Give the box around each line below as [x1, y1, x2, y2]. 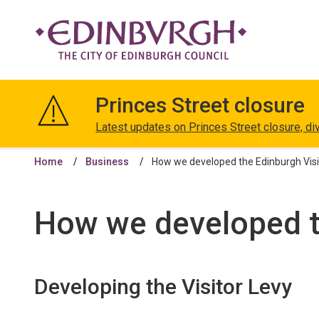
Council [33, 130, 70, 144]
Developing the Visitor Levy [34, 274, 292, 299]
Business [85, 156, 129, 167]
